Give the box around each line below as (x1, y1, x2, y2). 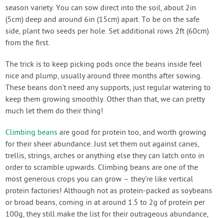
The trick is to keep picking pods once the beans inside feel (5, 59, 202, 70)
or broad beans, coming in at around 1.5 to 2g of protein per (5, 198, 205, 208)
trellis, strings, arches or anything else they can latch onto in (5, 151, 205, 161)
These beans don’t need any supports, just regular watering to (5, 83, 211, 93)
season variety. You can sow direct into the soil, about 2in (5, 3, 197, 13)
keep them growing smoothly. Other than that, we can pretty (5, 94, 205, 105)
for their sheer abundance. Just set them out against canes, (5, 139, 200, 149)
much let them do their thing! (5, 106, 104, 116)
